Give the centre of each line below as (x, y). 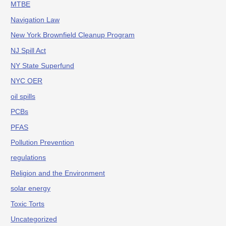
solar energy (31, 189)
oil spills (23, 96)
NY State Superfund (43, 66)
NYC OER (27, 81)
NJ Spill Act (29, 50)
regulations (29, 158)
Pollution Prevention (43, 143)
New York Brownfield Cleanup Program (73, 35)
